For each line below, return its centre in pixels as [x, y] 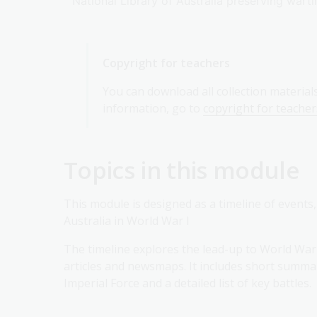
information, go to [153, 108]
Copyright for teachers [166, 63]
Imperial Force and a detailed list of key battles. [188, 283]
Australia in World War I [127, 221]
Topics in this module [181, 170]
